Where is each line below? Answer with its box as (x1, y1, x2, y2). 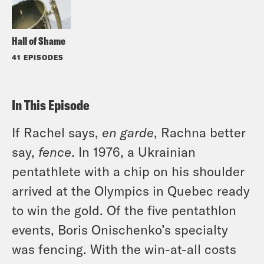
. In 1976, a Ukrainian (71, 143, 196, 159)
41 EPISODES (12, 52, 64, 61)
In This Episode (12, 95, 90, 114)
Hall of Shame (12, 34, 65, 48)
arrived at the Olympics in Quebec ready (12, 182, 250, 198)
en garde (102, 124, 154, 140)
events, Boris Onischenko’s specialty (12, 221, 228, 237)
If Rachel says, (12, 124, 102, 140)
